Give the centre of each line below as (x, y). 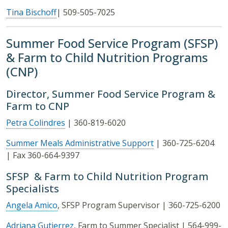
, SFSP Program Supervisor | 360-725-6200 (139, 205)
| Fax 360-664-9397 (43, 155)
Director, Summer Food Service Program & (111, 94)
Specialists (33, 189)
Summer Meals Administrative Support (80, 143)
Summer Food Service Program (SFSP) (112, 43)
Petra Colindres (36, 123)
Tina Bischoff (31, 12)
